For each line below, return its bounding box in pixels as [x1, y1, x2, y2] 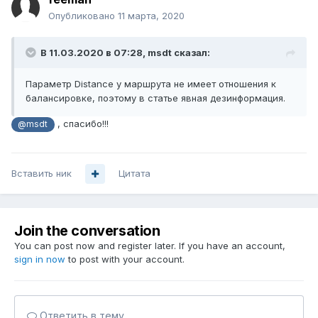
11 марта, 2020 [118, 10, 185, 22]
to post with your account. [65, 253, 185, 265]
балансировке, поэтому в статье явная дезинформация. [26, 92, 285, 104]
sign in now [14, 253, 65, 265]
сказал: [172, 47, 210, 59]
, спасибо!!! [54, 118, 109, 130]
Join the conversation [14, 222, 160, 240]
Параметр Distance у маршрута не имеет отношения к [26, 78, 276, 90]
